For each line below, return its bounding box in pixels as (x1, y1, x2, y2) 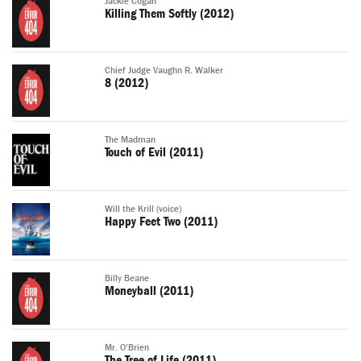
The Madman (105, 135, 156, 146)
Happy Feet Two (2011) (105, 214, 218, 230)
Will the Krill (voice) (105, 204, 181, 215)
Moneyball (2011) (105, 284, 193, 299)
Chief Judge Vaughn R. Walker (105, 65, 223, 77)
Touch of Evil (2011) (105, 145, 203, 160)
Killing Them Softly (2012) (105, 6, 234, 22)
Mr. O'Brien (105, 342, 149, 354)
